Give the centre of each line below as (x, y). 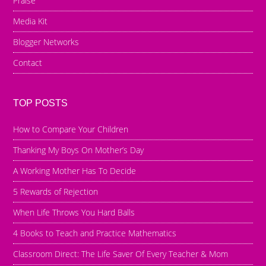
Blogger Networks (46, 42)
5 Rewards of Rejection (56, 191)
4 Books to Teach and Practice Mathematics (95, 233)
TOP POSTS (41, 103)
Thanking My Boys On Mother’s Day (79, 150)
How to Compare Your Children (71, 129)
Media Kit (31, 21)
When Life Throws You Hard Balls (74, 212)
